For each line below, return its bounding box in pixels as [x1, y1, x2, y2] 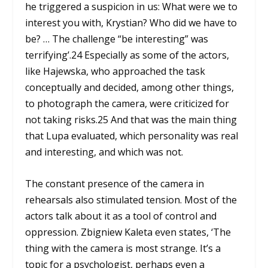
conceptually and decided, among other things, [25, 81, 234, 95]
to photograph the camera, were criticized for [25, 97, 230, 111]
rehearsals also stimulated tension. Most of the [25, 193, 237, 206]
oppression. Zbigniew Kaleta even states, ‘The [25, 225, 232, 239]
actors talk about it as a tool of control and [25, 209, 217, 223]
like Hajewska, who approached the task [25, 65, 206, 78]
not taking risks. [25, 113, 98, 127]
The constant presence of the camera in [25, 176, 205, 190]
